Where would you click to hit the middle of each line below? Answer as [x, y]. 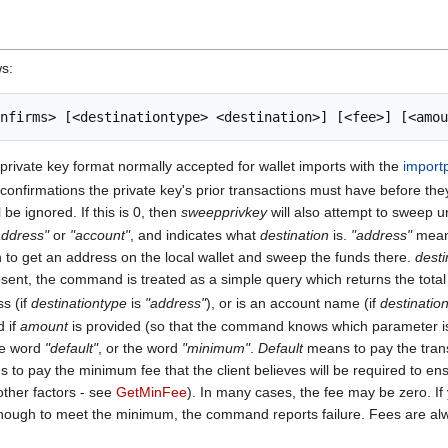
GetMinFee [152, 392]
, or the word [140, 348]
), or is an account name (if [293, 302]
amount [44, 326]
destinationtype [79, 302]
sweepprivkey [224, 211]
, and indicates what [195, 235]
